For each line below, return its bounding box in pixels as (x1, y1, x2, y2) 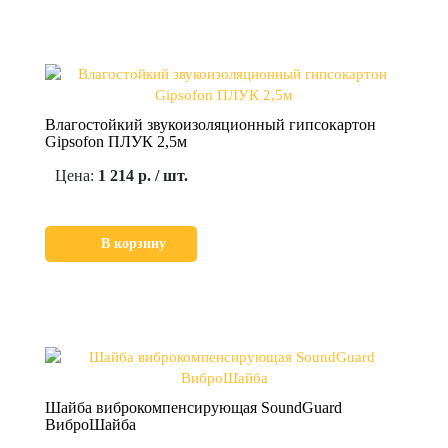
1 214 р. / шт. (98, 166, 188, 184)
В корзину (101, 235, 166, 251)
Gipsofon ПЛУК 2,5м (45, 132, 187, 150)
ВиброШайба (45, 415, 136, 433)
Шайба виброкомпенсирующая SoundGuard (45, 398, 342, 416)
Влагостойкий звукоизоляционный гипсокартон (45, 115, 376, 133)
